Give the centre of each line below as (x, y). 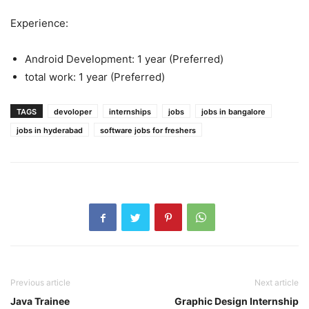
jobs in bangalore (233, 112)
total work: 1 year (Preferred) (95, 77)
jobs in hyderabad (50, 130)
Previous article (40, 282)
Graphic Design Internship (237, 301)
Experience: (39, 23)
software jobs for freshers (148, 130)
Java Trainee (40, 301)
